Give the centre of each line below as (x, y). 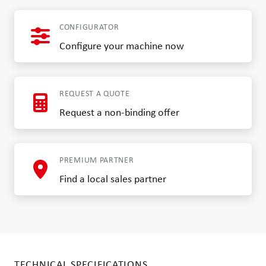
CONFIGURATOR (89, 27)
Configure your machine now (122, 46)
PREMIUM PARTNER (97, 160)
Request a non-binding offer (119, 112)
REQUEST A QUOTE (95, 94)
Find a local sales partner (113, 179)
